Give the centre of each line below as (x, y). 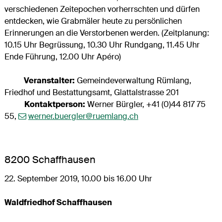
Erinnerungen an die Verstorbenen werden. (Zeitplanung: (107, 33)
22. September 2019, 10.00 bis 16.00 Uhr (78, 178)
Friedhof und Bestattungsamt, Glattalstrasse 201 (91, 92)
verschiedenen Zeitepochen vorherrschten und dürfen (102, 9)
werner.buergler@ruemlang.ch (83, 116)
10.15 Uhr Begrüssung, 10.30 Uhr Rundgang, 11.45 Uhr (102, 45)
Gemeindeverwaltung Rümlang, (133, 80)
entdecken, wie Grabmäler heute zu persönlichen (93, 21)
